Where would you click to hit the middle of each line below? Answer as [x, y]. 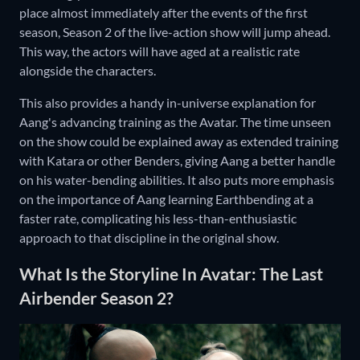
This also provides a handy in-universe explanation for [168, 103]
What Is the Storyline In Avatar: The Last [171, 273]
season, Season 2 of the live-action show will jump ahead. [175, 32]
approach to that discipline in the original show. [149, 238]
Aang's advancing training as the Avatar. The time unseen [175, 122]
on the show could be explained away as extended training [179, 141]
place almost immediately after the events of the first [164, 13]
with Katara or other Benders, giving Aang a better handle [177, 161]
